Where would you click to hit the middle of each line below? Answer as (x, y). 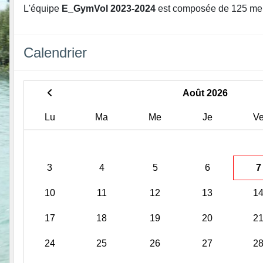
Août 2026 (205, 93)
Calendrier (55, 52)
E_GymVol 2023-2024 (109, 8)
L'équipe (43, 8)
